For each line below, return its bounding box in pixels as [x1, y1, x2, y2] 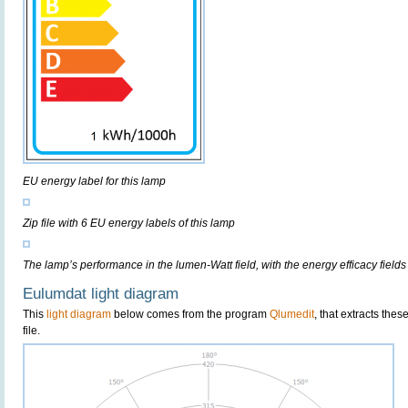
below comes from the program [111, 308, 270, 321]
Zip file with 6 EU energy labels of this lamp [23, 217, 235, 230]
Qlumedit [270, 308, 314, 321]
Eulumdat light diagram [23, 285, 178, 303]
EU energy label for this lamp [23, 175, 166, 189]
